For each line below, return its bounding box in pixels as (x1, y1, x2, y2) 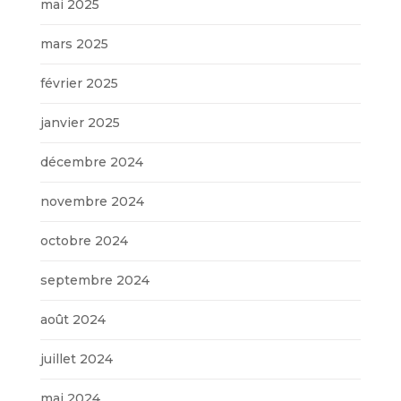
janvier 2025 (39, 114, 120, 131)
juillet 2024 (39, 350, 113, 367)
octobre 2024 (39, 232, 128, 249)
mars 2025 (39, 35, 108, 52)
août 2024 (39, 311, 106, 328)
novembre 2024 (39, 192, 144, 209)
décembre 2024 (39, 153, 143, 170)
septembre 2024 (39, 271, 149, 288)
